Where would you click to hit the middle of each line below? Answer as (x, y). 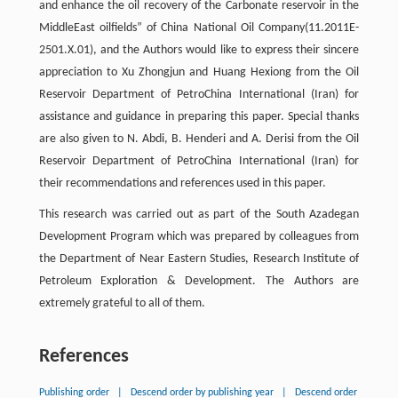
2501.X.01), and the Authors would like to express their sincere (199, 50)
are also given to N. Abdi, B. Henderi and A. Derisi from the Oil (199, 139)
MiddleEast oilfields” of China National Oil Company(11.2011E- (199, 28)
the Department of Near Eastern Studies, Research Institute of (199, 259)
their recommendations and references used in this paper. (182, 183)
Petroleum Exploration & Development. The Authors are (199, 281)
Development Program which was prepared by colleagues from (199, 236)
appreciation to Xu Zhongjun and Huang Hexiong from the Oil (199, 72)
